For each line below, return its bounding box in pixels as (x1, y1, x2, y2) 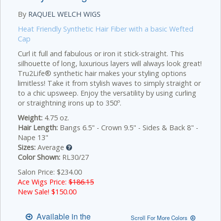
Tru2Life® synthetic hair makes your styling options (18, 69, 186, 78)
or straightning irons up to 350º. (18, 98, 121, 108)
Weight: (18, 113, 42, 122)
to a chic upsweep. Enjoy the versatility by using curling (18, 88, 196, 98)
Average (36, 143, 66, 152)
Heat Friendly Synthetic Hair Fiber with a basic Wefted (18, 24, 193, 34)
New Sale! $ (18, 187, 55, 196)
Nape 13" (18, 133, 48, 142)
